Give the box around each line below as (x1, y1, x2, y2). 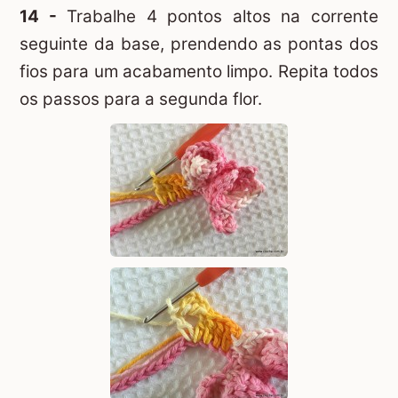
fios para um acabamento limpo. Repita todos (20, 61, 378, 83)
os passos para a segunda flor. (20, 89, 262, 110)
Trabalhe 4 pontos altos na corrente (56, 6, 379, 28)
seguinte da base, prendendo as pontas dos (20, 34, 378, 55)
